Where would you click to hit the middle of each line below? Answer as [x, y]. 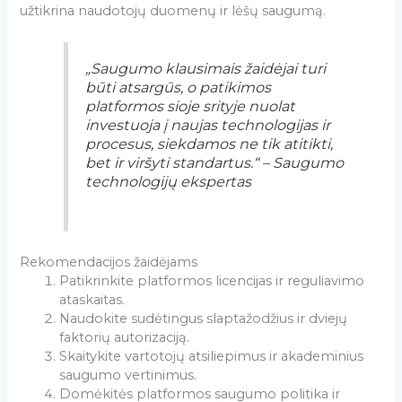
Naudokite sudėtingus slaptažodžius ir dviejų [204, 319]
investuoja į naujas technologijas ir [207, 125]
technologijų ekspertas [168, 182]
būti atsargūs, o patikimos [178, 87]
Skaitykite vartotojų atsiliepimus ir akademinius [212, 357]
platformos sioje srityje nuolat [190, 106]
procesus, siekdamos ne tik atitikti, [209, 144]
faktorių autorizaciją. [125, 338]
